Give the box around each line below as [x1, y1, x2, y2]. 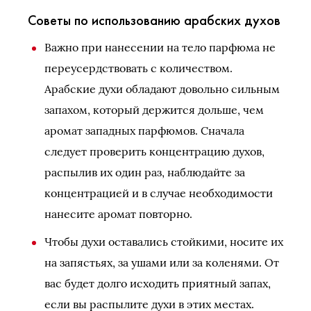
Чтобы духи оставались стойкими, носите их [44, 235, 283, 249]
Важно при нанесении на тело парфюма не [44, 40, 276, 54]
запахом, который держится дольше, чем [44, 103, 264, 117]
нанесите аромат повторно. [44, 207, 192, 221]
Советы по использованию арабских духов [28, 11, 280, 29]
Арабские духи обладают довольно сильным [44, 82, 280, 96]
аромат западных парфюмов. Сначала [44, 124, 244, 137]
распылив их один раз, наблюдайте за [44, 165, 245, 179]
